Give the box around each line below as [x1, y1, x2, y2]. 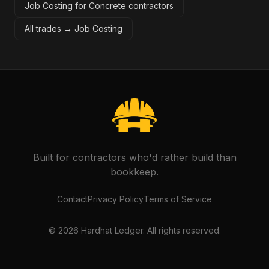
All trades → [25, 23, 74, 34]
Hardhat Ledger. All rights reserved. [78, 225, 221, 235]
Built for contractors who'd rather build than [32, 151, 237, 163]
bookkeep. [110, 166, 159, 178]
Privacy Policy [88, 194, 144, 204]
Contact [57, 194, 88, 204]
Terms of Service [144, 194, 212, 204]
